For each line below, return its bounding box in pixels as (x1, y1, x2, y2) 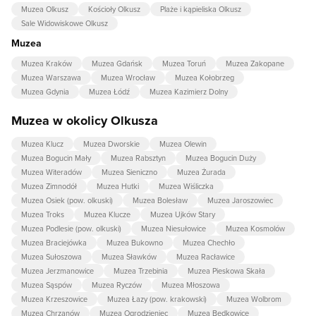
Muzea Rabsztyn (111, 152, 166, 164)
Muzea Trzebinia (114, 265, 168, 277)
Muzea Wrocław (101, 72, 155, 84)
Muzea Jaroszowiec (207, 195, 273, 207)
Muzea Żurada (177, 166, 226, 178)
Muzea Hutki (97, 181, 139, 193)
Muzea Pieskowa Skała (188, 265, 265, 277)
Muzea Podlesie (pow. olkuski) (21, 223, 121, 235)
